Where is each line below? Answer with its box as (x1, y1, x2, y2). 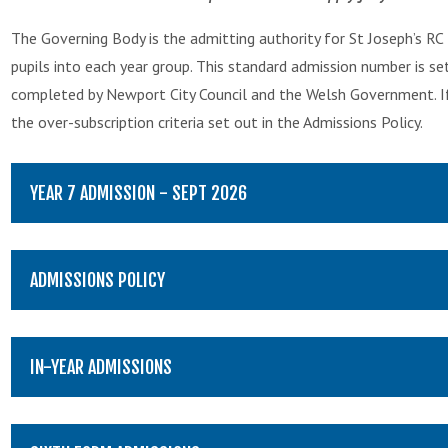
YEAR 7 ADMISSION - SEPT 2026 (30, 181, 247, 204)
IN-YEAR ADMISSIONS (30, 355, 172, 378)
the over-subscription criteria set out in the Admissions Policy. (11, 111, 423, 132)
